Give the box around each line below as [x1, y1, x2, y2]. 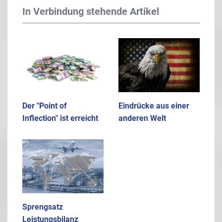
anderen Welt [118, 113, 166, 123]
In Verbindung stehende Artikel [22, 5, 159, 17]
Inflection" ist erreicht [22, 113, 98, 123]
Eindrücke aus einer [118, 101, 189, 111]
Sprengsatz [22, 202, 63, 212]
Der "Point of [22, 101, 67, 111]
